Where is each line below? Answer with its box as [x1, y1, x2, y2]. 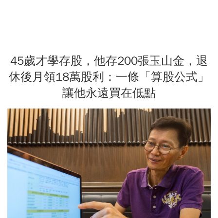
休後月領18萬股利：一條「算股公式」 [9, 69, 209, 84]
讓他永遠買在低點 [62, 85, 156, 100]
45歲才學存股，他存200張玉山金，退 [10, 53, 208, 68]
